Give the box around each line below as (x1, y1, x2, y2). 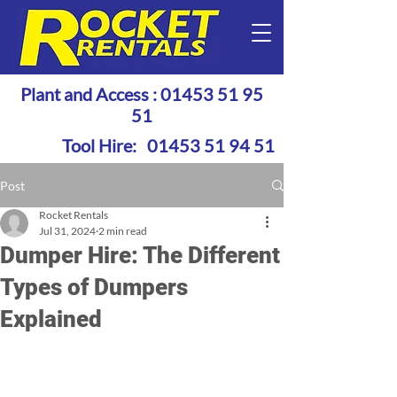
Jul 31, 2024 (39, 224, 96, 237)
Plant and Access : (20, 83, 160, 105)
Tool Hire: (62, 135, 147, 156)
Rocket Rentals (39, 208, 108, 222)
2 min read (98, 224, 147, 237)
